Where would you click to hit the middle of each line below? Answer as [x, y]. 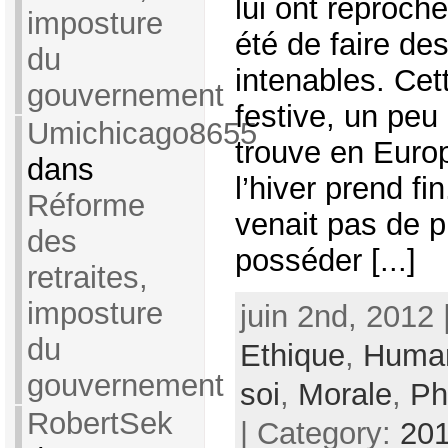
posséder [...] [325, 261]
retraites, [87, 277]
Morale [344, 394]
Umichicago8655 [141, 133]
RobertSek [99, 423]
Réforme [85, 205]
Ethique [292, 355]
